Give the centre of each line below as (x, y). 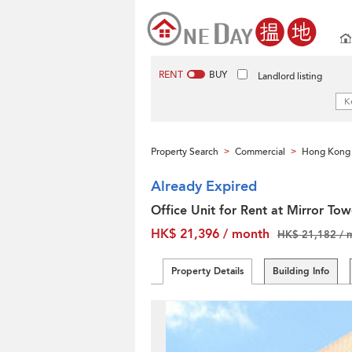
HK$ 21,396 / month (210, 234)
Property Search (185, 152)
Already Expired (204, 187)
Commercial (260, 152)
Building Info (301, 271)
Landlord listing (290, 76)
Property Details (207, 271)
